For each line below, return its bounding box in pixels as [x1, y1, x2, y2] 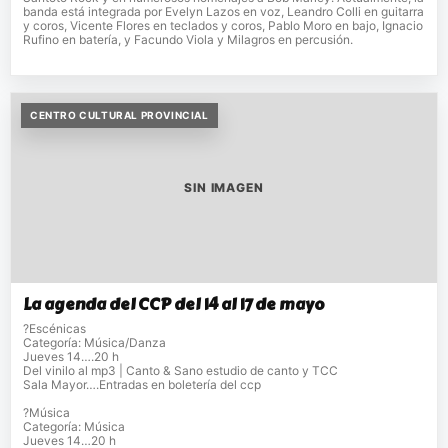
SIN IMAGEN [183, 180, 265, 196]
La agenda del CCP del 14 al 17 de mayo [23, 292, 325, 318]
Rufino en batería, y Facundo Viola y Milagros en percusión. [23, 32, 353, 48]
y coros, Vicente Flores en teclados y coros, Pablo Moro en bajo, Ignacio [23, 18, 423, 34]
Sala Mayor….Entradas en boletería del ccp [23, 377, 261, 393]
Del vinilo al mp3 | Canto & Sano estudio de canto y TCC [23, 363, 338, 379]
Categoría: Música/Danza [23, 335, 166, 351]
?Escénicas [23, 321, 86, 337]
